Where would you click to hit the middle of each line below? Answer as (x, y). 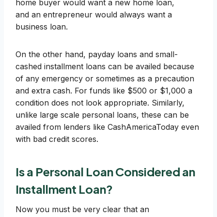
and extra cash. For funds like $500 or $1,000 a (104, 91)
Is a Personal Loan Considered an (105, 172)
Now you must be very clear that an (82, 209)
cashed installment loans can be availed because (105, 67)
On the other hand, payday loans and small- (97, 54)
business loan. (42, 27)
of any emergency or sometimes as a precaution (105, 79)
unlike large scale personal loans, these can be (102, 115)
